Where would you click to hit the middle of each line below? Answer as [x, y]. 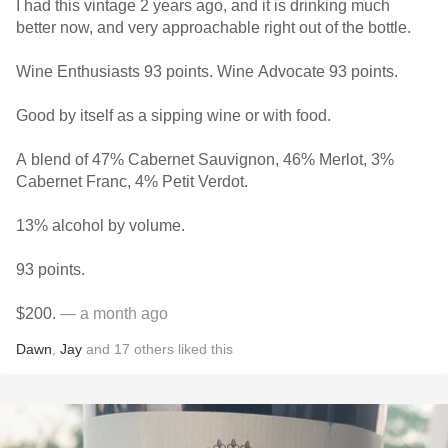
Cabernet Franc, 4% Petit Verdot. [132, 181]
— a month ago [112, 313]
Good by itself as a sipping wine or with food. [175, 115]
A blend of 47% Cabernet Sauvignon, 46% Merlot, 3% [205, 159]
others [154, 349]
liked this [203, 349]
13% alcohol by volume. [100, 225]
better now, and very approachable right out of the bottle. [215, 27]
